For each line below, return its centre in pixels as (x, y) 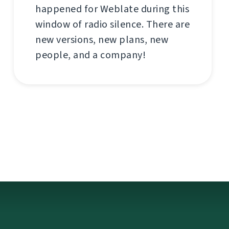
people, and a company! (90, 55)
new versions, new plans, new (102, 40)
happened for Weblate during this (112, 9)
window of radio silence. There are (112, 25)
